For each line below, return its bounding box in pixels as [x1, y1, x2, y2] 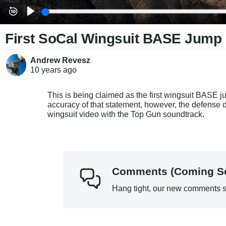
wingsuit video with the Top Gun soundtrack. [47, 109, 205, 119]
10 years [30, 66, 62, 75]
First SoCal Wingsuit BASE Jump [5, 30, 221, 46]
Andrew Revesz [30, 56, 91, 65]
